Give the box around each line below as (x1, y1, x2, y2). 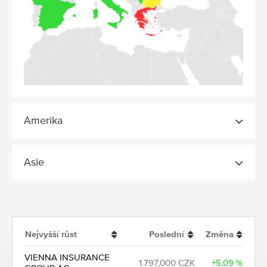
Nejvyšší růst (25, 229, 77, 240)
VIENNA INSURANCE (24, 252, 110, 263)
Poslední (149, 229, 184, 240)
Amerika (24, 114, 63, 127)
